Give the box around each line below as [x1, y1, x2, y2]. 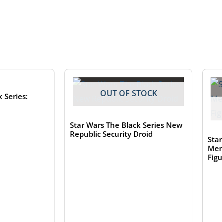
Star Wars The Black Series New [69, 120, 182, 130]
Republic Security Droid [69, 129, 153, 139]
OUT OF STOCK [100, 88, 157, 99]
